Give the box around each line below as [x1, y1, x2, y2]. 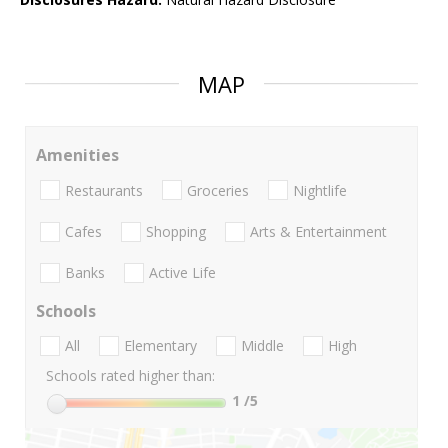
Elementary [124, 336, 197, 356]
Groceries [187, 180, 249, 200]
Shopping [146, 221, 206, 241]
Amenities [36, 144, 119, 167]
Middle [241, 336, 284, 356]
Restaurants [65, 180, 143, 200]
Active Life [149, 263, 216, 283]
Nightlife [293, 180, 347, 200]
